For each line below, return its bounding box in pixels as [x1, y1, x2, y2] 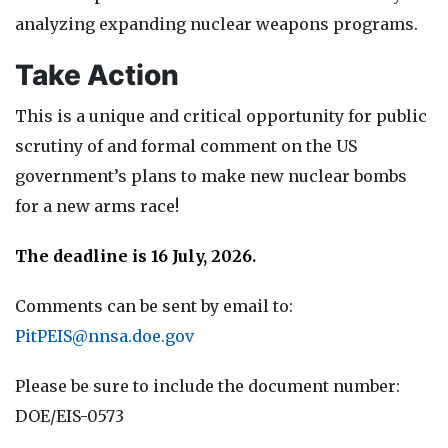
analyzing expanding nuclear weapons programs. [15, 14, 418, 34]
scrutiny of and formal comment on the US [15, 136, 357, 156]
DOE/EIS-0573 [15, 406, 124, 426]
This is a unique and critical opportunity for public [15, 106, 427, 126]
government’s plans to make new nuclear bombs [15, 166, 407, 186]
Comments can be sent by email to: [15, 296, 297, 316]
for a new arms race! [15, 196, 179, 216]
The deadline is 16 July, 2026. [15, 246, 260, 266]
